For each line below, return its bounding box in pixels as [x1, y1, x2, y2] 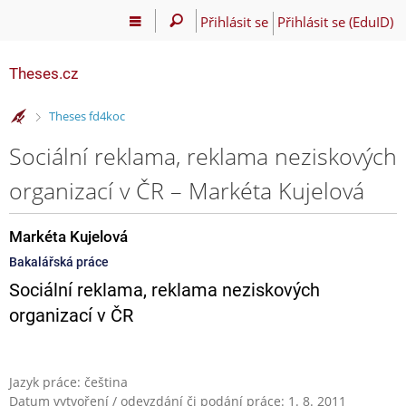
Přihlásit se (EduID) [276, 12, 393, 31]
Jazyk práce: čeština [9, 372, 128, 391]
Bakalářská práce [9, 254, 109, 269]
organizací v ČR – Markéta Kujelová [9, 174, 364, 206]
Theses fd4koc [48, 108, 125, 125]
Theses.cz [9, 64, 78, 82]
